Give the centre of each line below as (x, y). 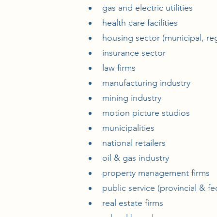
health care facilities (138, 23)
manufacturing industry (144, 83)
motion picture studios (144, 113)
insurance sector (132, 53)
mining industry (129, 98)
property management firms (154, 173)
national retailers (132, 143)
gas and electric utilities (145, 8)
